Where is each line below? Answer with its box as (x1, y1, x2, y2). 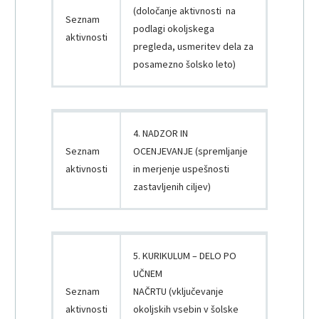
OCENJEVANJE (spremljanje (133, 145, 248, 158)
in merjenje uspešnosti (133, 162, 229, 176)
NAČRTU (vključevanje (133, 285, 224, 298)
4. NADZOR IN (133, 127, 188, 140)
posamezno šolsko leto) (133, 58, 236, 71)
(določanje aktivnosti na (133, 4, 236, 18)
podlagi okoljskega (133, 22, 214, 36)
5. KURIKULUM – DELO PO (133, 249, 236, 263)
